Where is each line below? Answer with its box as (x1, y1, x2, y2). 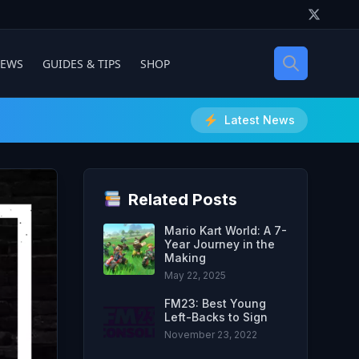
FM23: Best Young (164, 296, 266, 310)
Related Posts (127, 190, 237, 209)
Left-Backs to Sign (164, 310, 268, 324)
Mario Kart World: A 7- (164, 224, 287, 237)
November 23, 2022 (164, 329, 257, 341)
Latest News (224, 113, 295, 127)
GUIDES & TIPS (42, 56, 122, 71)
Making (164, 251, 206, 264)
